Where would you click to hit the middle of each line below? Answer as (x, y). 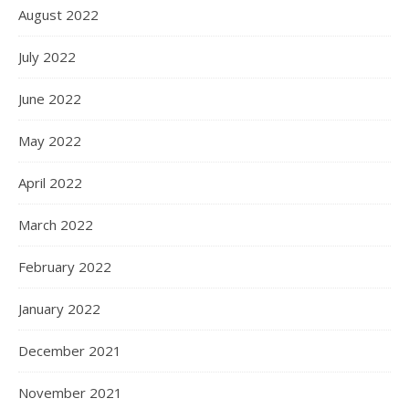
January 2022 (59, 308)
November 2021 (70, 392)
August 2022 (58, 14)
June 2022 (50, 98)
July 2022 (47, 56)
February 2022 (65, 266)
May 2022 (50, 140)
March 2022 (56, 224)
